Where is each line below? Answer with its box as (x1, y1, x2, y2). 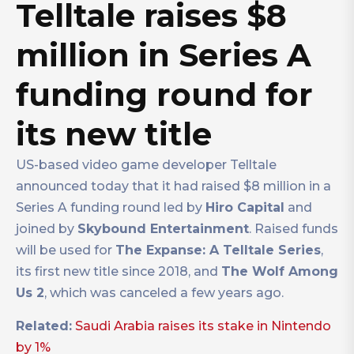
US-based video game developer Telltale (16, 157, 277, 173)
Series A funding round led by (16, 200, 205, 216)
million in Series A (16, 36, 311, 75)
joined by (16, 221, 77, 237)
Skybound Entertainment (77, 221, 249, 237)
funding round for (16, 75, 313, 115)
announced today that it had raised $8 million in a (16, 179, 331, 194)
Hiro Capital (205, 200, 284, 216)
